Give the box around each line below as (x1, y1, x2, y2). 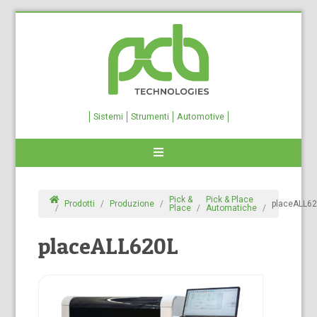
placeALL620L (38, 232, 179, 260)
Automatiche (206, 203, 258, 213)
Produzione (110, 199, 155, 209)
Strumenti (130, 111, 169, 122)
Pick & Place (206, 195, 254, 204)
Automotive (176, 111, 224, 122)
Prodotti (64, 199, 96, 209)
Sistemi (93, 111, 123, 122)
